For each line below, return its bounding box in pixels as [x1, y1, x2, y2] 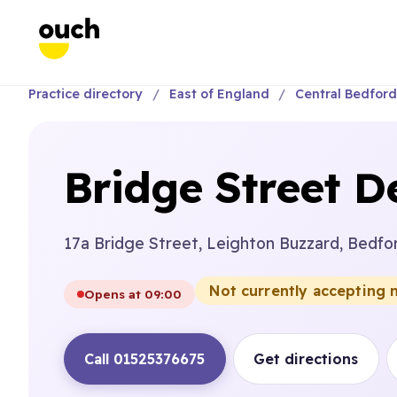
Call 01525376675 [84, 350, 206, 368]
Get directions [253, 350, 359, 368]
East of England [168, 86, 269, 102]
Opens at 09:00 [84, 286, 183, 301]
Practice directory [28, 86, 143, 102]
